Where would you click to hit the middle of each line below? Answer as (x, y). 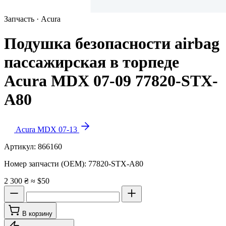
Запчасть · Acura (32, 19)
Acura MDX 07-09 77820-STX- (111, 81)
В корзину (37, 213)
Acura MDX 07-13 (47, 129)
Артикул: (21, 146)
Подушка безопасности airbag (112, 44)
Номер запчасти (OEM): (46, 163)
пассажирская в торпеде (92, 62)
